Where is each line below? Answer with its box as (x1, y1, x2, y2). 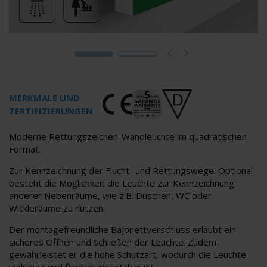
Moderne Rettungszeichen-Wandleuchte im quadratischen (9, 131, 247, 143)
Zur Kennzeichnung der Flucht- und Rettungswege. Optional (9, 164, 253, 177)
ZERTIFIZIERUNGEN (9, 105, 93, 117)
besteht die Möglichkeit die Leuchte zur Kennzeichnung (9, 177, 234, 190)
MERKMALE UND (9, 92, 80, 104)
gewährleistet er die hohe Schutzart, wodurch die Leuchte (9, 249, 246, 261)
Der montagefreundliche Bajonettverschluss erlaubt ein (9, 223, 236, 236)
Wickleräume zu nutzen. (9, 202, 105, 215)
